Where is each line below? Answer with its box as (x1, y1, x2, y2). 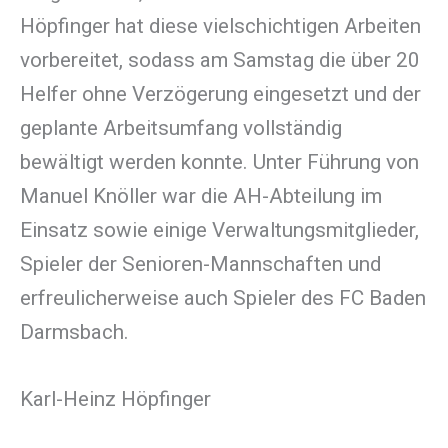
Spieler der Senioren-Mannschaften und (20, 251, 381, 276)
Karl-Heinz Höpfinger (20, 387, 211, 412)
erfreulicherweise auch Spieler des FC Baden (20, 285, 426, 310)
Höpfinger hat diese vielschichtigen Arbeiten (20, 13, 421, 38)
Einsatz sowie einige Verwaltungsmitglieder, (20, 217, 419, 242)
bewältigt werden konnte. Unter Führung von (20, 149, 419, 174)
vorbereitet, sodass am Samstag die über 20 (20, 47, 420, 72)
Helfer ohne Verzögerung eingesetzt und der (20, 81, 421, 106)
